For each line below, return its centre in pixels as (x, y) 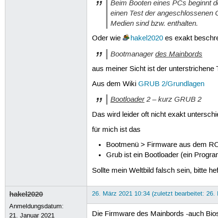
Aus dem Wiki (115, 84)
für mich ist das (116, 130)
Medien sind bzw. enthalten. (154, 23)
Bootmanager (133, 54)
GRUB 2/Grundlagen (171, 84)
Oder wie (107, 39)
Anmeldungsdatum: (37, 206)
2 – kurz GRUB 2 (173, 100)
